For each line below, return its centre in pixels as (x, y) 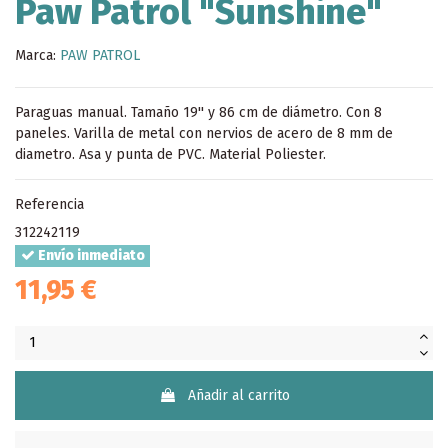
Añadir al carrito (238, 395)
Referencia (49, 204)
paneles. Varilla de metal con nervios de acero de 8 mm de (204, 133)
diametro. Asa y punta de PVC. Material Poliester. (170, 154)
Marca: (35, 55)
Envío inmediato (89, 256)
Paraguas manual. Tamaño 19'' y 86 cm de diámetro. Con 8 (198, 112)
